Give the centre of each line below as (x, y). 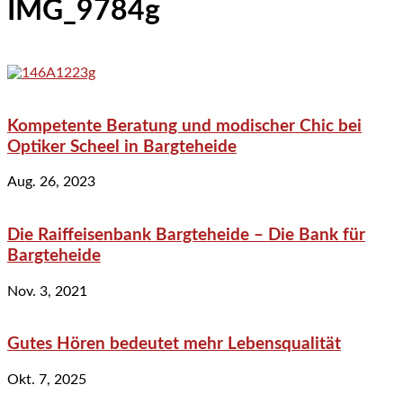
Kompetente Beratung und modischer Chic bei (184, 126)
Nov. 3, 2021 (47, 291)
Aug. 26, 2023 (51, 182)
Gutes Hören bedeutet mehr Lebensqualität (174, 345)
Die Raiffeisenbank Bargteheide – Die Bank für (186, 236)
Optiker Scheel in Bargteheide (122, 147)
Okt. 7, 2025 (47, 380)
